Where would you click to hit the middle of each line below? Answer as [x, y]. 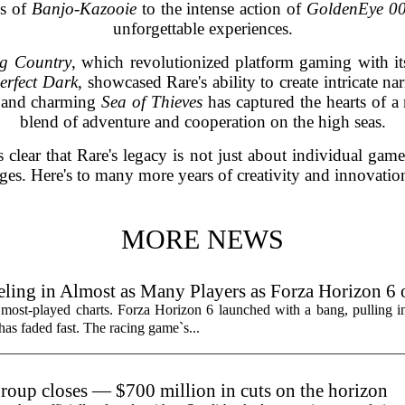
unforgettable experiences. [202, 28]
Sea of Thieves [152, 101]
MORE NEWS [202, 239]
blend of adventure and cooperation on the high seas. [202, 121]
